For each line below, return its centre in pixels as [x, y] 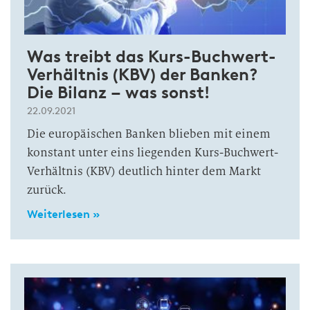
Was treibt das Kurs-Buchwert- [152, 56]
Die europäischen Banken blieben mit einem [149, 134]
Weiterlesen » [63, 214]
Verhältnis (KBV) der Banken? [143, 74]
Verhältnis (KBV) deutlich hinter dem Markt [144, 171]
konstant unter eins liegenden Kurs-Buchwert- [153, 153]
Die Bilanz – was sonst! [118, 92]
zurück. [47, 190]
